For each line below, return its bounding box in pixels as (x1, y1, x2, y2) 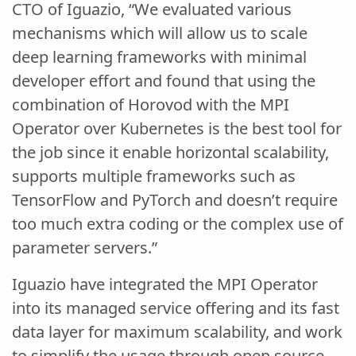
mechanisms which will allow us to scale (12, 21, 308, 44)
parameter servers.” (12, 236, 157, 258)
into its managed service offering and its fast (12, 296, 339, 319)
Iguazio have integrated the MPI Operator (12, 273, 318, 295)
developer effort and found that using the (12, 69, 315, 91)
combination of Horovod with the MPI (12, 93, 289, 115)
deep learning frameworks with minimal (12, 45, 307, 68)
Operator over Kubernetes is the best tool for (12, 117, 342, 139)
